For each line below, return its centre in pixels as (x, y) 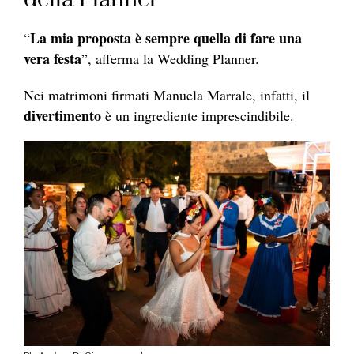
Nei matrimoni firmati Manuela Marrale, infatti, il (167, 95)
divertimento (62, 116)
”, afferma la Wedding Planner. (170, 59)
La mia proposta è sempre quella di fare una (166, 38)
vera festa (53, 59)
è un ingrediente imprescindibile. (198, 116)
